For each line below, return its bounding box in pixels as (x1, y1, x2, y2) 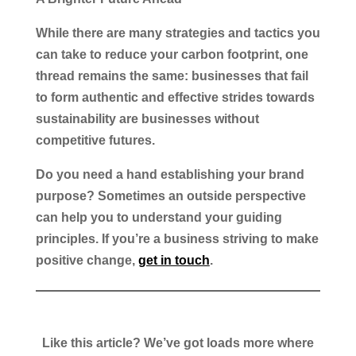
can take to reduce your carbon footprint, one (35, 47, 308, 61)
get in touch (137, 253, 210, 267)
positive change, (35, 253, 138, 267)
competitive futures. (35, 133, 158, 147)
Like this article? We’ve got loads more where (41, 335, 314, 350)
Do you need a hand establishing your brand (35, 167, 304, 181)
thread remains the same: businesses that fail (35, 68, 308, 83)
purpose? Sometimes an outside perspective (35, 188, 306, 203)
